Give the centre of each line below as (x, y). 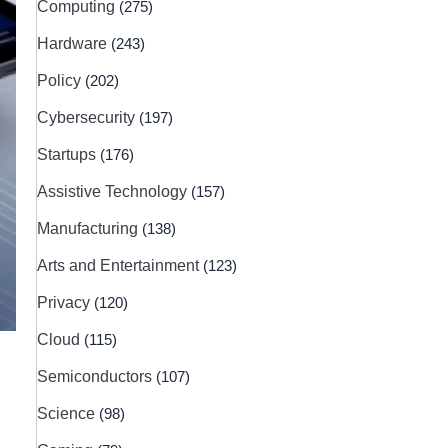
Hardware (73, 43)
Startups (68, 154)
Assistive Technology (113, 191)
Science (67, 413)
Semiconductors (96, 376)
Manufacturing (89, 228)
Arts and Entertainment (119, 265)
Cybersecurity (87, 117)
